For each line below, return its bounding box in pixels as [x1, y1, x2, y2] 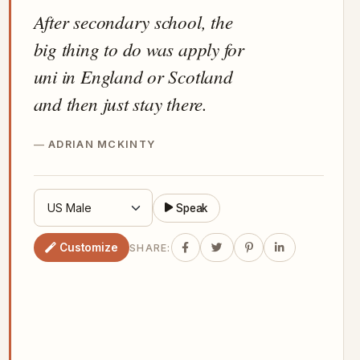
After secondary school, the [33, 9, 233, 34]
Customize [59, 240, 118, 254]
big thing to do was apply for [33, 36, 244, 61]
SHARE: [129, 241, 171, 254]
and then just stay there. [33, 91, 207, 116]
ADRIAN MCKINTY [48, 138, 156, 150]
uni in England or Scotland [33, 63, 233, 88]
